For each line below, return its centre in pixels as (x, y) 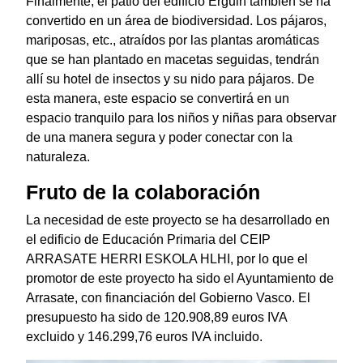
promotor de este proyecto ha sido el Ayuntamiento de (180, 279)
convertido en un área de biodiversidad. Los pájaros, (176, 21)
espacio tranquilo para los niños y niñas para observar (181, 118)
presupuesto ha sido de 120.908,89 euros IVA (156, 318)
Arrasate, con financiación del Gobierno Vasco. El (168, 298)
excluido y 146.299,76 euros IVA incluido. (144, 337)
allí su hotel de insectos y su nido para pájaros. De (170, 79)
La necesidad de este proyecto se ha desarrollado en (178, 220)
